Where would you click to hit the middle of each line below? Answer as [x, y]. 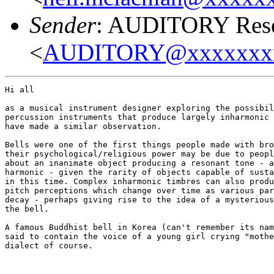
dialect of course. [49, 245]
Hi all [20, 89]
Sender [63, 24]
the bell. [27, 209]
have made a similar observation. [83, 126]
